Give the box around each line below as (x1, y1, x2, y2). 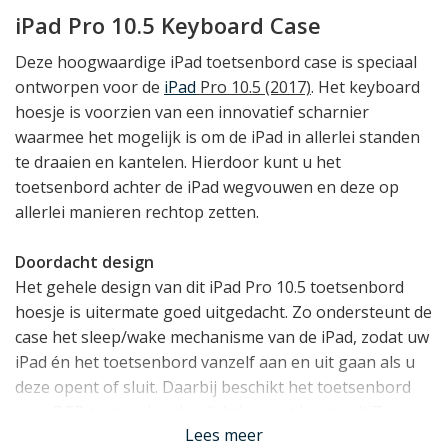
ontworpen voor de (15, 75, 164, 98)
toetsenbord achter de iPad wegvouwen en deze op (15, 175, 399, 198)
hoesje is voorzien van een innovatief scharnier (15, 100, 369, 123)
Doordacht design (15, 250, 154, 273)
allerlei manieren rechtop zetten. (15, 200, 259, 223)
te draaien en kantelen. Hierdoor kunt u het (15, 150, 341, 173)
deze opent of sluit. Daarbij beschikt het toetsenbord (15, 375, 411, 398)
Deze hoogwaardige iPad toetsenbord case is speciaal (15, 50, 417, 73)
